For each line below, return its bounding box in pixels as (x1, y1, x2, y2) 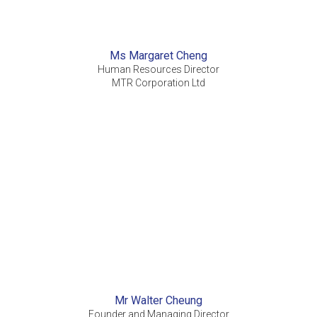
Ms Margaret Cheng (110, 49, 207, 63)
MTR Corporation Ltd (112, 77, 205, 89)
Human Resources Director (98, 64, 219, 76)
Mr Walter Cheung (115, 294, 202, 308)
